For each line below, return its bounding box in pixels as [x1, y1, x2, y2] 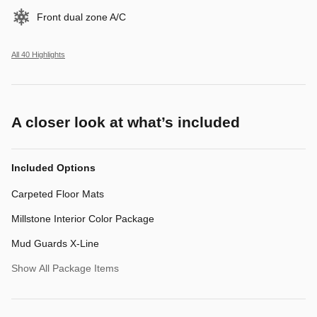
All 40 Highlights [11, 50, 65, 59]
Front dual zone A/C [37, 11, 126, 23]
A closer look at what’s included [11, 114, 240, 131]
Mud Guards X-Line [11, 238, 99, 250]
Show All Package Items [11, 263, 119, 275]
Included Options [11, 162, 96, 174]
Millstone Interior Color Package [11, 213, 154, 225]
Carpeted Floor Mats [11, 188, 104, 200]
